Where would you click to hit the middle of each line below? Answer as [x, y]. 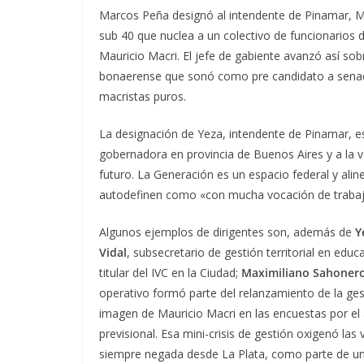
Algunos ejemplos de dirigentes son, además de [227, 232]
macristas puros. [143, 97]
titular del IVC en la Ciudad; [170, 273]
